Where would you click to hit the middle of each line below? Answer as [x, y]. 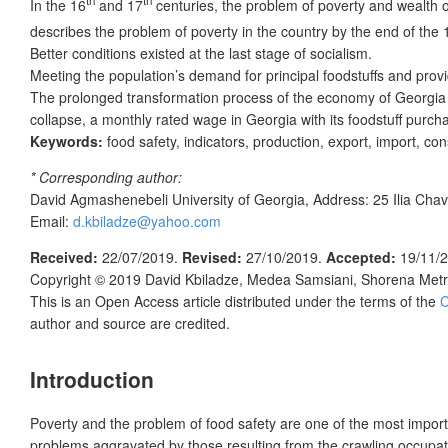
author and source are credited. [130, 323]
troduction [101, 379]
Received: [64, 257]
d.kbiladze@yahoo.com [147, 221]
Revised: [212, 257]
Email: [51, 221]
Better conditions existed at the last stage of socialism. [201, 53]
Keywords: [68, 141]
